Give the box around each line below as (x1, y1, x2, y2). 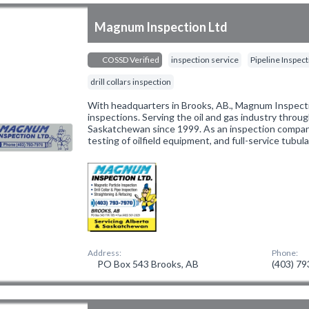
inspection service (171, 54, 239, 65)
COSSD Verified (101, 54, 160, 65)
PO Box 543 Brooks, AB (95, 258, 199, 270)
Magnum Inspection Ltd (94, 19, 228, 34)
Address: (88, 248, 122, 258)
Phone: (272, 248, 299, 258)
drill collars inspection (90, 77, 172, 87)
